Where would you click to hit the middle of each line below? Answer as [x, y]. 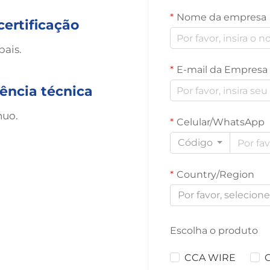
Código [196, 143]
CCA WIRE [210, 258]
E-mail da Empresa [222, 70]
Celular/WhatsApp [221, 122]
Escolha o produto [214, 231]
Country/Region [216, 174]
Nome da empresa [222, 17]
